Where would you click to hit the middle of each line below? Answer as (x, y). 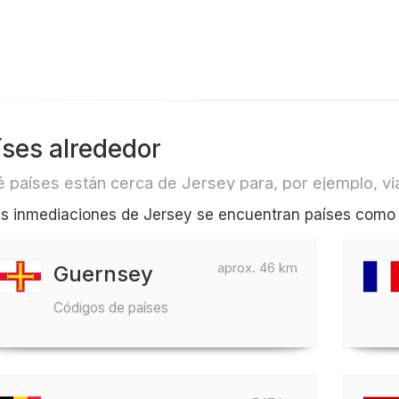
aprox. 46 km (258, 268)
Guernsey (103, 274)
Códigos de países (110, 308)
